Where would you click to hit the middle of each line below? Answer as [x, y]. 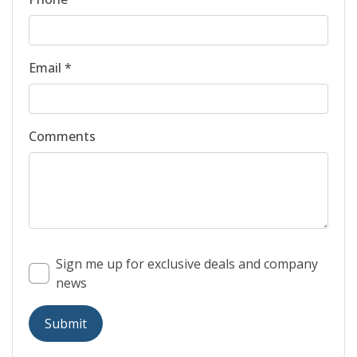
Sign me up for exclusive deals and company [187, 263]
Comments [62, 136]
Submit [66, 323]
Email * [50, 67]
